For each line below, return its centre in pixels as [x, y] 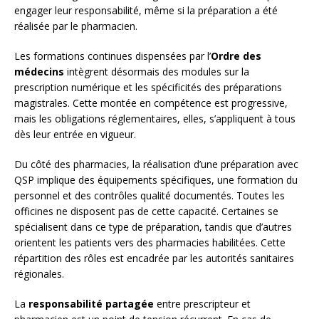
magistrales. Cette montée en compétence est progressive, [151, 103]
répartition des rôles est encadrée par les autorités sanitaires [154, 258]
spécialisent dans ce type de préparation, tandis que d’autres [153, 227]
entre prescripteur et [202, 304]
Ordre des [236, 56]
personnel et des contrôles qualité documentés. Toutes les [150, 196]
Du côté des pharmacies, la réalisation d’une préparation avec [156, 164]
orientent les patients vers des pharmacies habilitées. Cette [150, 243]
